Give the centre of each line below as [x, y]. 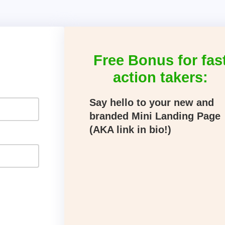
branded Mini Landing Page [155, 116]
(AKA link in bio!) [130, 130]
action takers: [161, 77]
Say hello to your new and [152, 102]
